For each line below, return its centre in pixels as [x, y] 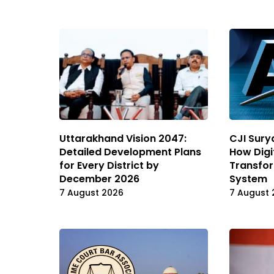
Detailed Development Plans [130, 152]
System [248, 179]
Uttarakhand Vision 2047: [123, 138]
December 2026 [99, 179]
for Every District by [109, 165]
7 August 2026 [91, 192]
